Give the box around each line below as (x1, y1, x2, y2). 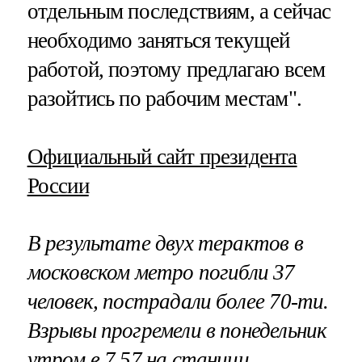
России (27, 173, 89, 198)
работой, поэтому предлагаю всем (27, 57, 326, 82)
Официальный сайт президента (27, 144, 297, 169)
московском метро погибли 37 (27, 259, 295, 284)
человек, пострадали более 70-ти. (27, 288, 329, 314)
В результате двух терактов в (27, 230, 303, 255)
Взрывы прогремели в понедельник (27, 318, 327, 343)
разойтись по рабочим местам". (27, 86, 301, 112)
